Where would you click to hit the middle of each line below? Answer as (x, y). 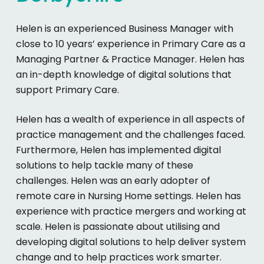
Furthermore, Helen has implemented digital (119, 150)
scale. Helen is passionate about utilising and (118, 226)
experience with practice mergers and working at (131, 211)
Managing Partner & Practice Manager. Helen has (131, 59)
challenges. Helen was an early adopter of (113, 180)
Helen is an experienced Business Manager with (125, 28)
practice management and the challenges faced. (131, 134)
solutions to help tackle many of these (105, 165)
